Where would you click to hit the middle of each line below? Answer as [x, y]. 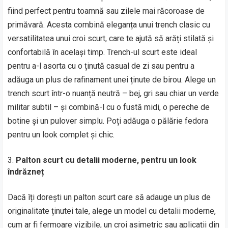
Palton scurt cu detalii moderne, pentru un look [106, 160]
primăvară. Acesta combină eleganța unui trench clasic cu [109, 24]
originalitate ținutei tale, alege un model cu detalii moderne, [112, 211]
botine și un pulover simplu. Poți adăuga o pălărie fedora [108, 121]
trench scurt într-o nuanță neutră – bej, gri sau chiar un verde [113, 93]
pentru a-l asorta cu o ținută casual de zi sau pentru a [101, 66]
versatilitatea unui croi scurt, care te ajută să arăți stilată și [111, 38]
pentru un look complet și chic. [61, 134]
